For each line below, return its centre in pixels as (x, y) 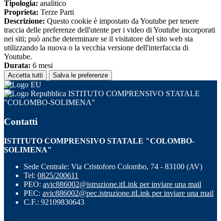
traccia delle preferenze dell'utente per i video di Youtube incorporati (110, 30)
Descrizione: (24, 21)
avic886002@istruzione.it (83, 184)
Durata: (17, 66)
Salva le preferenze (80, 75)
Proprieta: (21, 12)
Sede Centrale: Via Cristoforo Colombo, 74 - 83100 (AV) (113, 166)
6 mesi (42, 66)
